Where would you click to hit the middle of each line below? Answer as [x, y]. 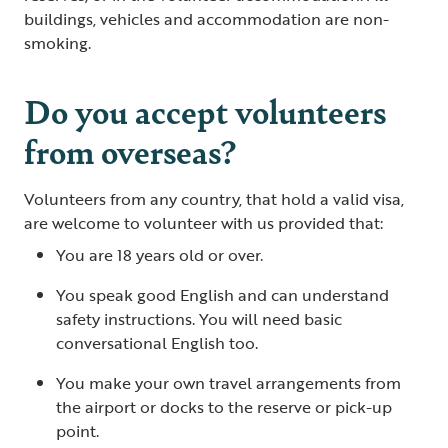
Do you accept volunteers [205, 110]
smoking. [59, 42]
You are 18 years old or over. [161, 254]
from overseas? [130, 150]
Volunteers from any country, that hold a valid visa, [214, 198]
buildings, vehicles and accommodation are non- [206, 18]
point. [79, 430]
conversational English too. [159, 342]
